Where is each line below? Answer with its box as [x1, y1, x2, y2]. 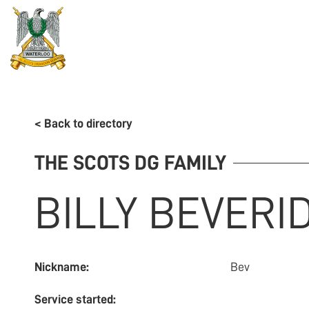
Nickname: [34, 261, 89, 274]
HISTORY [223, 34, 260, 44]
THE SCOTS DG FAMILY [34, 152, 226, 174]
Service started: [34, 293, 116, 306]
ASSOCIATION [146, 34, 203, 44]
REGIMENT [79, 34, 125, 44]
